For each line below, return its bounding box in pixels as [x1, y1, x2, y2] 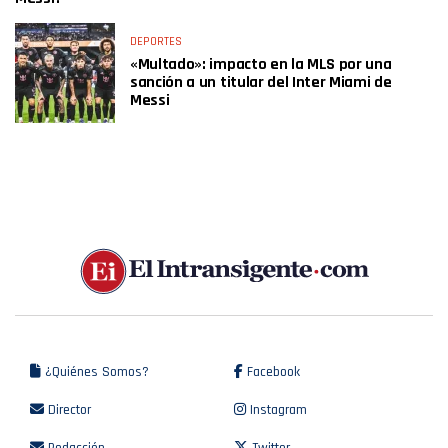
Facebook [243, 363, 300, 382]
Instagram [246, 401, 307, 420]
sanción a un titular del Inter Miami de [130, 72, 392, 93]
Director [44, 401, 91, 420]
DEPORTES [130, 34, 182, 49]
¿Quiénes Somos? [41, 363, 149, 382]
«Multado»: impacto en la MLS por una [130, 54, 392, 75]
